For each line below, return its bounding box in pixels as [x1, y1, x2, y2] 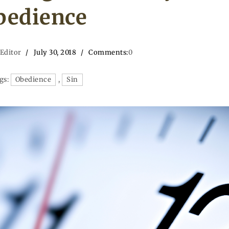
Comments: [88, 48, 128, 57]
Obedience [15, 75, 52, 84]
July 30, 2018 [33, 48, 77, 57]
